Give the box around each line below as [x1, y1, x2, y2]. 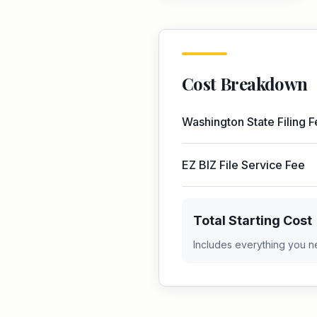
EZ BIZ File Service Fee [182, 158, 305, 172]
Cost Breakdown [182, 72, 308, 95]
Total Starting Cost [193, 213, 312, 228]
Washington [182, 115, 244, 129]
